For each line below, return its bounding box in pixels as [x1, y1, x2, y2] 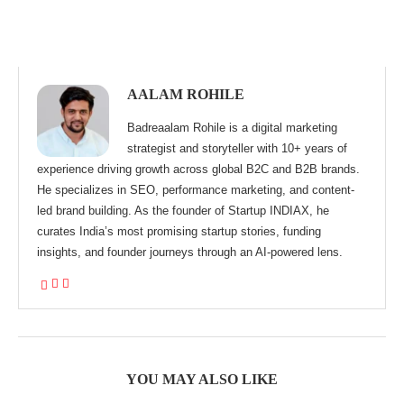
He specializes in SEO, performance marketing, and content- [37, 182, 354, 197]
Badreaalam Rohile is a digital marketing [127, 120, 337, 134]
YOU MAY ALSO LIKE [126, 371, 278, 387]
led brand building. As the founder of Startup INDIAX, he [37, 203, 329, 217]
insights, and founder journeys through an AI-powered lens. [37, 244, 343, 259]
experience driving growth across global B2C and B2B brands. [37, 161, 360, 176]
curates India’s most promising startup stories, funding [37, 224, 321, 238]
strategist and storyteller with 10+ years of [127, 141, 347, 155]
